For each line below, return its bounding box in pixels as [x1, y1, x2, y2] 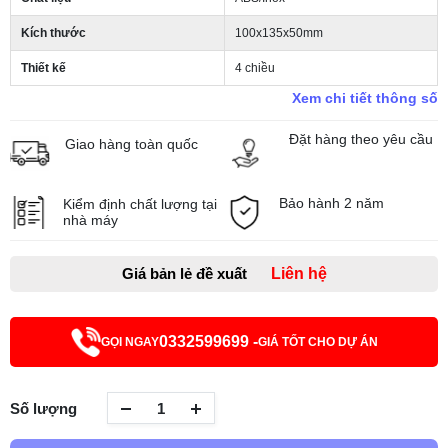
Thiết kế [21, 61, 66, 75]
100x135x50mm [235, 26, 323, 40]
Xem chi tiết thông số [292, 90, 438, 106]
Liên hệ [270, 265, 327, 283]
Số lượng [10, 399, 77, 417]
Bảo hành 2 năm [279, 195, 384, 212]
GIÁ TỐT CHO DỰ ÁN [257, 335, 378, 350]
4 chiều [235, 61, 275, 75]
